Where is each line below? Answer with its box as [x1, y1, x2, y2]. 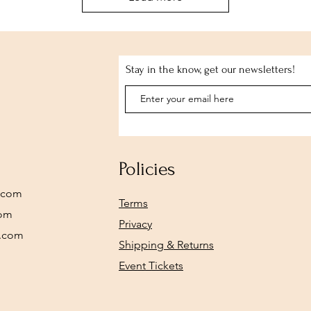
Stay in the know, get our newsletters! [126, 62, 295, 76]
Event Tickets [119, 258, 183, 272]
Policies [119, 158, 176, 180]
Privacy [119, 217, 152, 230]
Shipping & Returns [119, 237, 214, 251]
